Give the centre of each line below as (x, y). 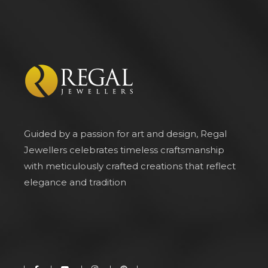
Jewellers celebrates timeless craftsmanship (124, 150)
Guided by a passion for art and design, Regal (125, 133)
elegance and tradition (75, 182)
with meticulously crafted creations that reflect (130, 166)
